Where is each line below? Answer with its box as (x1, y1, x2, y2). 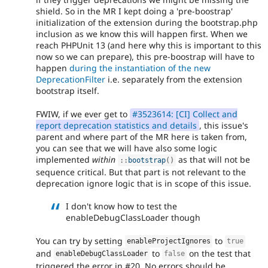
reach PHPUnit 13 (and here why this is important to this (36, 39, 261, 51)
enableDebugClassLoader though (66, 212, 200, 224)
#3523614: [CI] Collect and (132, 108, 237, 120)
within (92, 153, 115, 165)
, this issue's (199, 119, 248, 131)
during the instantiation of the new (69, 62, 211, 74)
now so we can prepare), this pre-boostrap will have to (36, 51, 254, 63)
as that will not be (176, 153, 251, 165)
